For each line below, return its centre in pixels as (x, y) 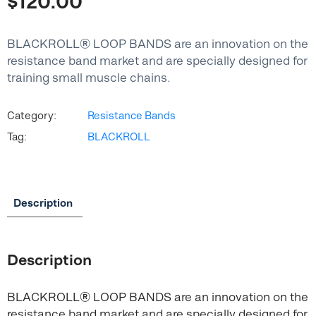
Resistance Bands (132, 115)
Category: (32, 115)
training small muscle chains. (89, 78)
